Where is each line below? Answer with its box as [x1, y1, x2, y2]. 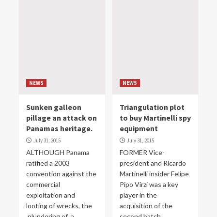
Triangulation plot [119, 102, 185, 112]
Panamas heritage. [26, 124, 93, 133]
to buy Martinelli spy [119, 113, 191, 123]
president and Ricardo [119, 159, 186, 167]
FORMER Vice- [119, 148, 165, 156]
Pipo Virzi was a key [119, 180, 178, 188]
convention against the [26, 170, 96, 178]
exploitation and [26, 191, 75, 199]
